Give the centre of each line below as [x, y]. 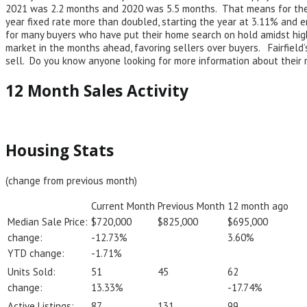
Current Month [123, 206]
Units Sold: [32, 271]
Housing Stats [60, 151]
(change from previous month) [71, 180]
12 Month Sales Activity [97, 90]
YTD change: [36, 253]
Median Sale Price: [48, 221]
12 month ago [258, 206]
